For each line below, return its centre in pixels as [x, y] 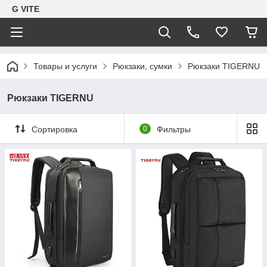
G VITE [26, 9]
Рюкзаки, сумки [142, 66]
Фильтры [173, 129]
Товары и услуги [65, 66]
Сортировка [55, 129]
